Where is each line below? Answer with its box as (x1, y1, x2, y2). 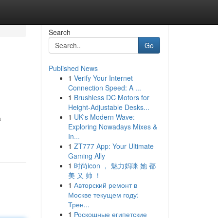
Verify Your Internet (73, 73, 133, 83)
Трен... (68, 200, 90, 209)
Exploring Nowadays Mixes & (68, 122, 157, 131)
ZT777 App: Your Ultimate (73, 141, 154, 151)
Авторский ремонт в (73, 180, 137, 190)
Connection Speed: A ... (68, 83, 141, 92)
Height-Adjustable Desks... (68, 102, 149, 112)
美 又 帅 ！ (68, 170, 101, 180)
